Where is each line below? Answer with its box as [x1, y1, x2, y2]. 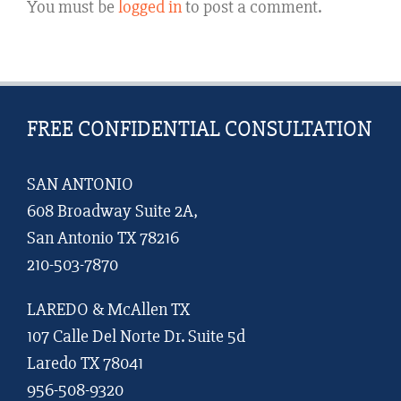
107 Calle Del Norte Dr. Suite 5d [27, 325, 245, 348]
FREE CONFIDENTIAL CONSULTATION [27, 115, 372, 143]
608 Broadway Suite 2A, [27, 200, 198, 223]
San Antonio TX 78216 [27, 226, 179, 250]
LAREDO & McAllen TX [27, 298, 190, 321]
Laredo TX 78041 [27, 352, 143, 375]
